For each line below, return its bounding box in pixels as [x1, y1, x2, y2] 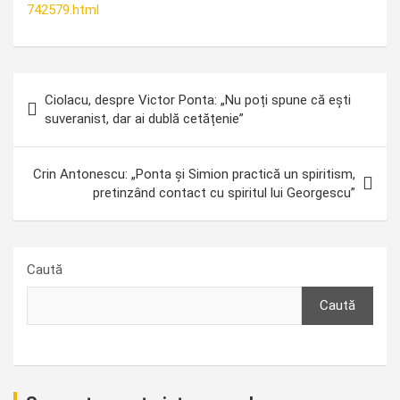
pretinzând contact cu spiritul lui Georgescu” [93, 185, 355, 201]
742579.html [27, 2, 99, 18]
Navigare [12, 73, 104, 99]
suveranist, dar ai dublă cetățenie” [45, 111, 244, 127]
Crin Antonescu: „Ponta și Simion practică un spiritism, [33, 166, 355, 182]
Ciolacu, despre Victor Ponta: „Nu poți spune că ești [45, 92, 351, 108]
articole [12, 130, 91, 156]
